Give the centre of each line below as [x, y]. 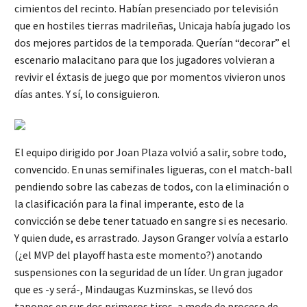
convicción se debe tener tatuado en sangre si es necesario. [151, 221]
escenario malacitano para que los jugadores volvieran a [145, 60]
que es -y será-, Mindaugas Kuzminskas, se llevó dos [134, 290]
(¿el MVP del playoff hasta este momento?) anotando [138, 255]
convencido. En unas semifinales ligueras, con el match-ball [153, 170]
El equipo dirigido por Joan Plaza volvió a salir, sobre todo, [150, 152]
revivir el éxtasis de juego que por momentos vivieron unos [150, 77]
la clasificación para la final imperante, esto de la [129, 204]
